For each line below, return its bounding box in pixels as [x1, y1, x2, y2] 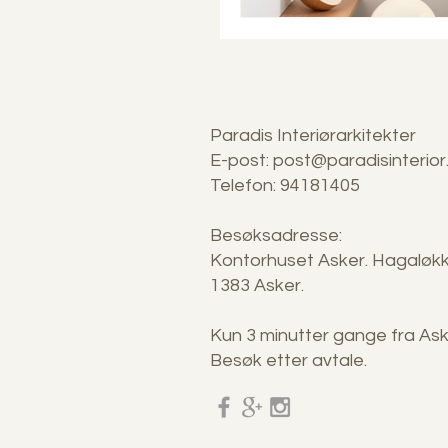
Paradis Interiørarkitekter [210, 125, 416, 145]
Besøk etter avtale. [210, 350, 367, 370]
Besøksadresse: [210, 225, 342, 245]
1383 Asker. [210, 275, 304, 295]
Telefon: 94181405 [210, 175, 360, 195]
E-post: [210, 150, 273, 170]
